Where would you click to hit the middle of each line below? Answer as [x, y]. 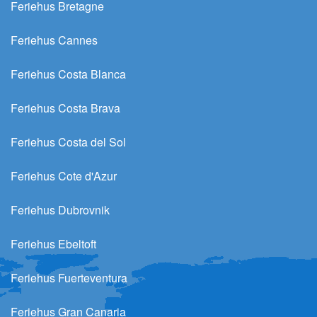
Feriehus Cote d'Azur [64, 175]
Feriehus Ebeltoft [53, 243]
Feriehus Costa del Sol [68, 142]
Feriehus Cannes [54, 40]
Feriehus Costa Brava [65, 108]
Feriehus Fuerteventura [69, 277]
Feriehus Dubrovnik [60, 209]
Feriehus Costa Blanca [68, 74]
